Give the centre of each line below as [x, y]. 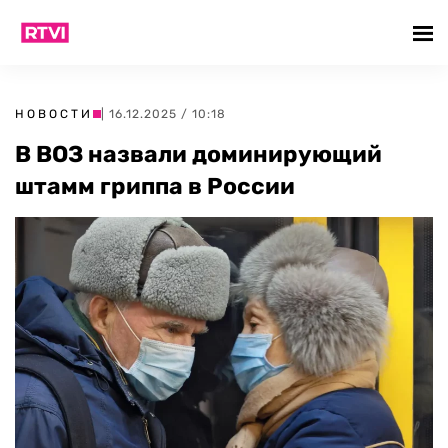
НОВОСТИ [54, 114]
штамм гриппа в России [155, 186]
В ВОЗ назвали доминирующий [198, 154]
